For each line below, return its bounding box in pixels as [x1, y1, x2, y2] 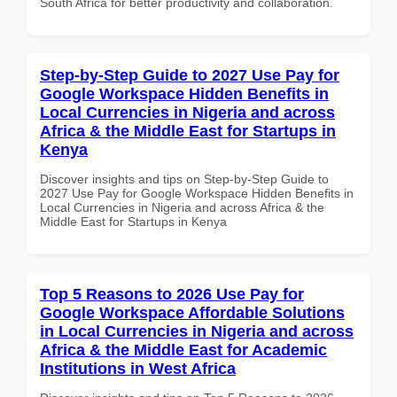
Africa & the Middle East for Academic [40, 340, 327, 359]
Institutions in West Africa [40, 359, 236, 378]
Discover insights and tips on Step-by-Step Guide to [40, 171, 329, 186]
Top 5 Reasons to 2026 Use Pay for [40, 284, 304, 303]
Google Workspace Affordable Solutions [40, 303, 345, 322]
